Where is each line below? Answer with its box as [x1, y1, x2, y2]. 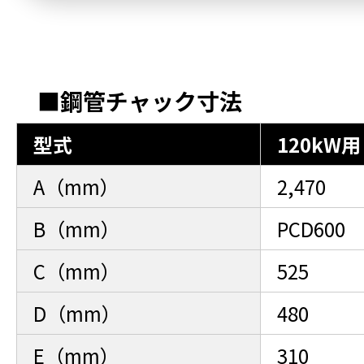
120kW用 [276, 130, 361, 158]
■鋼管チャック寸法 [37, 84, 242, 117]
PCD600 [276, 214, 345, 243]
